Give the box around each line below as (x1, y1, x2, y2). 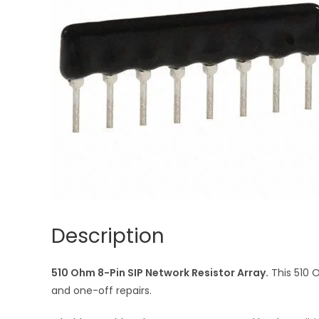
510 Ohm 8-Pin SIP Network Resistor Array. (51, 266, 268, 280)
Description (51, 222, 164, 250)
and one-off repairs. (51, 283, 152, 298)
